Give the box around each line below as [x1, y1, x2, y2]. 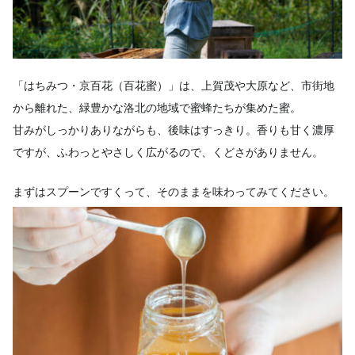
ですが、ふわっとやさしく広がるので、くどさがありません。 [12, 145, 323, 158]
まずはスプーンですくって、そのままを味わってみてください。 [12, 185, 334, 198]
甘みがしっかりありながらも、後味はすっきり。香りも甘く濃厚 [12, 123, 334, 136]
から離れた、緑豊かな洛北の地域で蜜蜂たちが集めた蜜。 [12, 101, 301, 114]
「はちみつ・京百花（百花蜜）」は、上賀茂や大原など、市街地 [12, 78, 334, 92]
